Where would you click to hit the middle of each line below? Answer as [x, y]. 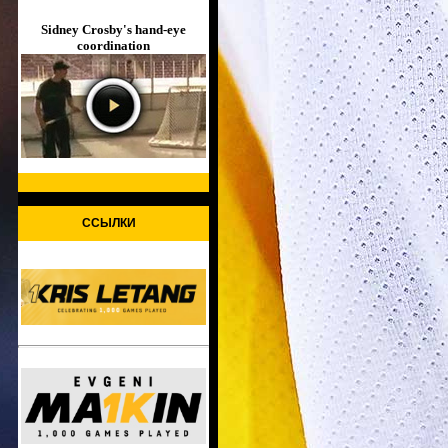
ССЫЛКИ [108, 223]
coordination [113, 45]
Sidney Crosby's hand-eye [113, 29]
